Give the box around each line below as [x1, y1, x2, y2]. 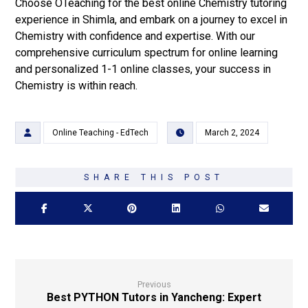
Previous [137, 278, 171, 289]
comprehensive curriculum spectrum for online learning [15, 45, 278, 59]
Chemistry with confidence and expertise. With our [15, 29, 256, 43]
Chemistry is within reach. [15, 78, 138, 92]
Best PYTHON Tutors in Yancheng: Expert [47, 290, 261, 304]
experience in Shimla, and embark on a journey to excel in [15, 12, 288, 26]
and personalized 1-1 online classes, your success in [15, 62, 272, 76]
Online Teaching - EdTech [52, 127, 149, 137]
